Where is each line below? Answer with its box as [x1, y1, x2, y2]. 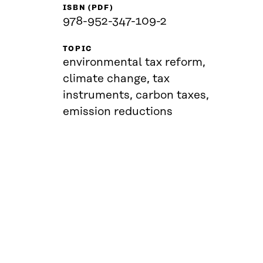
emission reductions [62, 106, 173, 118]
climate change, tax [62, 73, 170, 85]
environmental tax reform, [62, 56, 205, 69]
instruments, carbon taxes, [62, 89, 209, 102]
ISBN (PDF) [62, 4, 113, 12]
